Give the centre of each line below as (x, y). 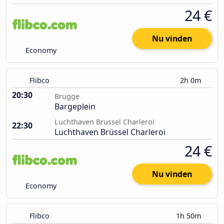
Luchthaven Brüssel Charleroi (110, 132)
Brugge (67, 96)
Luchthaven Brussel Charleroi (104, 122)
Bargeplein (75, 107)
